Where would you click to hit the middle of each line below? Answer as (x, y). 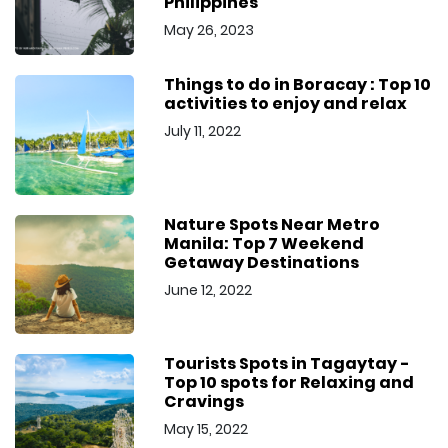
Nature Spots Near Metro (272, 224)
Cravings (204, 401)
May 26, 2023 (209, 29)
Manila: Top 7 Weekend (264, 243)
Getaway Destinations (262, 262)
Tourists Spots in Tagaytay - (287, 363)
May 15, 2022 (206, 428)
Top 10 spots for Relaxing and (289, 382)
